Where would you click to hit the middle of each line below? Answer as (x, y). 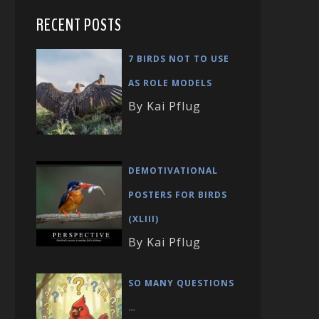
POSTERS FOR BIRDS (178, 195)
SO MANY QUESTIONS (181, 283)
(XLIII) (143, 219)
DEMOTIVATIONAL (173, 171)
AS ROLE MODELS (170, 83)
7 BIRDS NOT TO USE (179, 59)
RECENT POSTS (79, 25)
